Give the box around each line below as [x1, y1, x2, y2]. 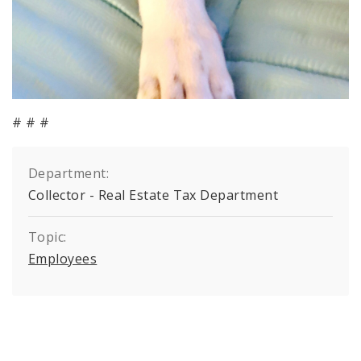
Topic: [28, 228, 67, 247]
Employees [28, 250, 98, 268]
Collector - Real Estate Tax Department [28, 186, 279, 205]
